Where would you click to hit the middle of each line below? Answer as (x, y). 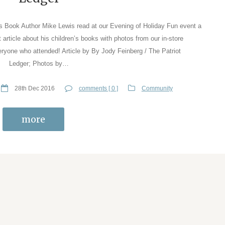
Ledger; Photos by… (39, 63)
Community (157, 88)
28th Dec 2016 (34, 88)
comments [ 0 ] (98, 88)
